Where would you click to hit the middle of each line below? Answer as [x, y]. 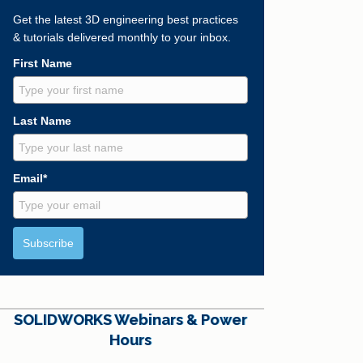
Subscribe [48, 243]
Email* [30, 179]
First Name [43, 64]
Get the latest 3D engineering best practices [126, 20]
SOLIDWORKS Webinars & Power [130, 320]
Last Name [42, 121]
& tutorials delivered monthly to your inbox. [122, 38]
